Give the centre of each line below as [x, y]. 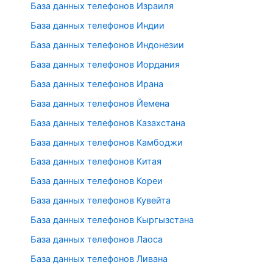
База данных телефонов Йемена [100, 103]
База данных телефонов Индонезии [107, 45]
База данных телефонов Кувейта [101, 201]
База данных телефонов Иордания [105, 64]
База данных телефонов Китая [96, 162]
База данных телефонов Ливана [99, 259]
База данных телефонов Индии [97, 25]
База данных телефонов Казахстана [108, 123]
